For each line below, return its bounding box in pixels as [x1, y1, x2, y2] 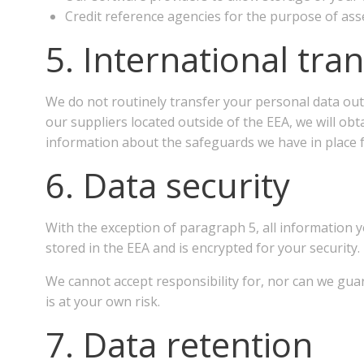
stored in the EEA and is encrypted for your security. [45, 239, 360, 257]
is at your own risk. [45, 292, 160, 310]
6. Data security [45, 162, 290, 208]
